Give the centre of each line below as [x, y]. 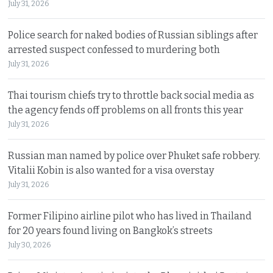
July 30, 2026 [30, 245]
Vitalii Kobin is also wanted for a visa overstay [111, 170]
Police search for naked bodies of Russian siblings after [133, 35]
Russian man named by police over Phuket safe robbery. [134, 155]
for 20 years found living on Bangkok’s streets [111, 230]
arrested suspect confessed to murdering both [114, 49]
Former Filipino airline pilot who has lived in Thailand [130, 216]
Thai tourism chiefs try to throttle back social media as [131, 95]
